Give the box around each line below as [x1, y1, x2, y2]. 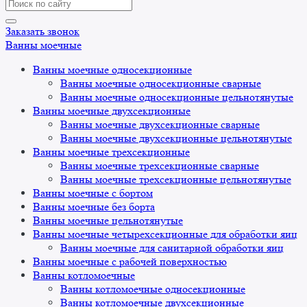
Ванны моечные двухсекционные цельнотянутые [60, 132, 292, 145]
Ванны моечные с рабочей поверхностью [33, 255, 227, 269]
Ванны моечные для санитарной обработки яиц [60, 241, 284, 255]
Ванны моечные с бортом [33, 186, 153, 200]
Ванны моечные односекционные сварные [60, 77, 261, 90]
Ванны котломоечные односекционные [60, 282, 245, 296]
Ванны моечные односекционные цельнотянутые [60, 90, 293, 104]
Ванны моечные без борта [33, 200, 155, 214]
